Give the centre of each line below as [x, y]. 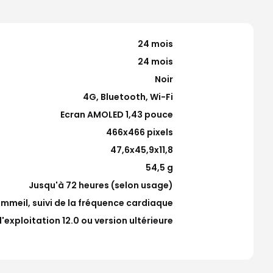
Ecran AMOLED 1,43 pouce [117, 115]
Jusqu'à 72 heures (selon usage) [101, 185]
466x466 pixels [140, 132]
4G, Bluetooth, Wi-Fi [128, 97]
